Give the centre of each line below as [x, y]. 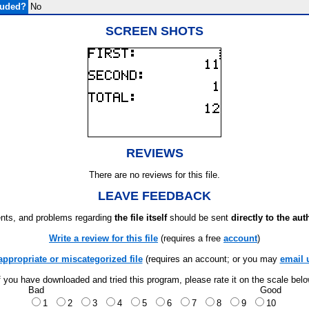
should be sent [199, 218]
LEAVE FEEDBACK [154, 196]
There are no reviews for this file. [154, 175]
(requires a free [191, 238]
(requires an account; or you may [211, 259]
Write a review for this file [103, 238]
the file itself [141, 218]
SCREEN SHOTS [154, 31]
